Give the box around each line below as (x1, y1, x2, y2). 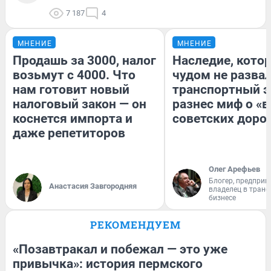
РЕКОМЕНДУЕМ (90, 217, 181, 232)
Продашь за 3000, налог (13, 53, 156, 68)
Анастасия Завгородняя (49, 181, 137, 191)
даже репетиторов (13, 125, 125, 140)
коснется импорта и (13, 111, 132, 126)
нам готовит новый (13, 82, 129, 97)
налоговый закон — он (13, 96, 146, 111)
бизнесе (209, 193, 236, 202)
